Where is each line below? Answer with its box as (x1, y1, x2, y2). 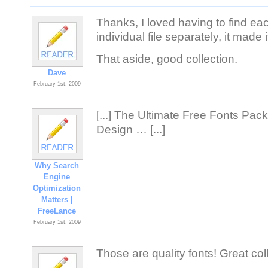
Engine (44, 172, 71, 181)
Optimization (33, 184, 81, 193)
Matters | (41, 195, 73, 204)
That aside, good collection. (96, 53, 237, 65)
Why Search (35, 161, 80, 170)
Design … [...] (96, 123, 165, 136)
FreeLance (38, 206, 77, 215)
